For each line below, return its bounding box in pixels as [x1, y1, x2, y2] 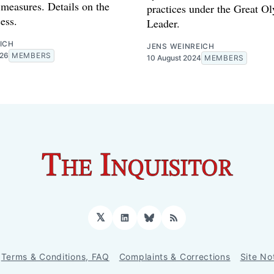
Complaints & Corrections [119, 251, 231, 262]
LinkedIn [124, 216, 169, 229]
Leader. [147, 15, 180, 31]
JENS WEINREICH [147, 41, 215, 51]
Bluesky [148, 216, 191, 229]
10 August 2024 [147, 53, 201, 62]
